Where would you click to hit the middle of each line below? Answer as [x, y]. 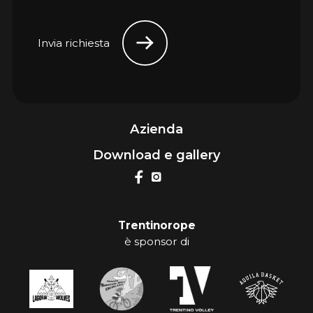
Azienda [156, 129]
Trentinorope [156, 225]
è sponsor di [156, 241]
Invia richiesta [74, 43]
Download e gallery [156, 155]
